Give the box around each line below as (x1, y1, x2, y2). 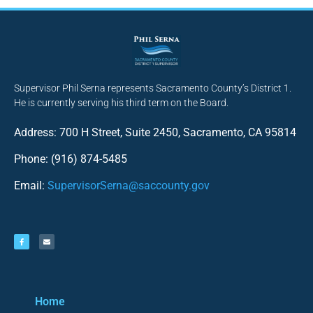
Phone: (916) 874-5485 (14, 152, 127, 166)
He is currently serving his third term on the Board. (14, 96, 228, 108)
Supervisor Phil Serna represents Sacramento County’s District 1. (14, 82, 291, 94)
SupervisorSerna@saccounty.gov (48, 179, 210, 193)
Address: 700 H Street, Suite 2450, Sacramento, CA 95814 (14, 125, 296, 139)
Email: (14, 179, 48, 193)
